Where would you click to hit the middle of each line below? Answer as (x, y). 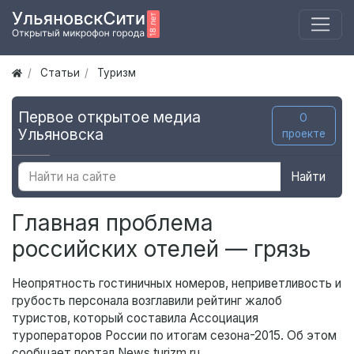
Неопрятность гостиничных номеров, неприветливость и (177, 284)
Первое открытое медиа (109, 117)
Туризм (117, 73)
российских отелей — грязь (161, 249)
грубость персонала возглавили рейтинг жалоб (147, 301)
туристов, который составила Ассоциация (135, 318)
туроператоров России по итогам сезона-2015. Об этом (174, 336)
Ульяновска (61, 135)
